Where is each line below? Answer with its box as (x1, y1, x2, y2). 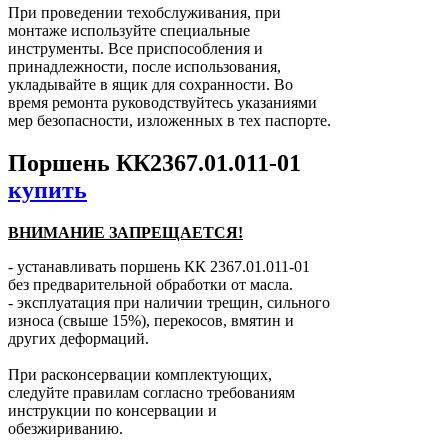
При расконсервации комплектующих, (8, 366, 272, 384)
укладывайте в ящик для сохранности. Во (8, 76, 293, 94)
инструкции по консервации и (8, 402, 217, 420)
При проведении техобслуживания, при (8, 4, 281, 22)
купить (8, 177, 87, 204)
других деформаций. (8, 330, 149, 348)
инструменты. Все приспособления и (8, 40, 263, 58)
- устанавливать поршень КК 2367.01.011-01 (8, 258, 310, 276)
